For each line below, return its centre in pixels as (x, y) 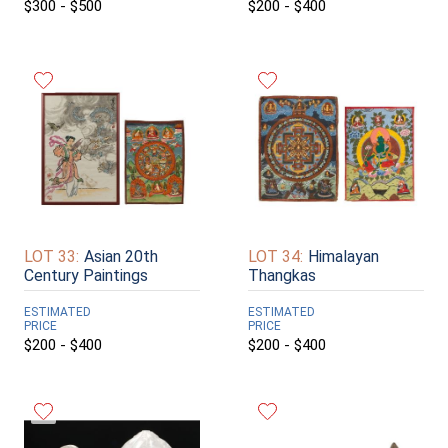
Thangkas (282, 275)
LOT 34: (275, 256)
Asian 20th (121, 256)
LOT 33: (51, 256)
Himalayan (343, 256)
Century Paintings (86, 275)
